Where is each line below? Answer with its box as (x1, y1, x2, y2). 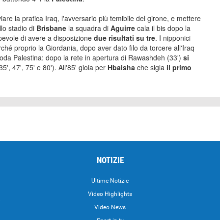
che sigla (137, 62, 166, 72)
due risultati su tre (92, 33, 155, 43)
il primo (166, 62, 192, 72)
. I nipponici (155, 33, 191, 43)
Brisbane (36, 23, 68, 33)
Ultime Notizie (91, 177, 129, 184)
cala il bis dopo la (137, 23, 191, 33)
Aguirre (110, 23, 137, 33)
